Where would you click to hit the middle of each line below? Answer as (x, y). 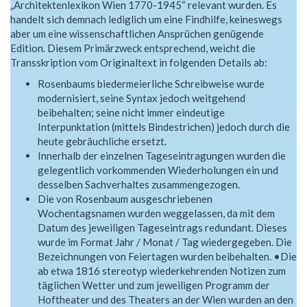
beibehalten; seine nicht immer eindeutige (131, 113)
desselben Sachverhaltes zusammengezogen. (139, 185)
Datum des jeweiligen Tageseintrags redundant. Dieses (162, 228)
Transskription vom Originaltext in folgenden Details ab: (139, 62)
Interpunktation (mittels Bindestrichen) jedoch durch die (164, 127)
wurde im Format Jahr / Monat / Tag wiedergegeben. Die (165, 242)
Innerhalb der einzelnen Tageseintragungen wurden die (162, 156)
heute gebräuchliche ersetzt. (102, 142)
